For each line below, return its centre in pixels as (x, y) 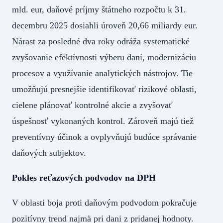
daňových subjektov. (49, 153)
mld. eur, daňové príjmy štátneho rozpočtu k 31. (99, 10)
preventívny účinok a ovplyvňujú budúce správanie (104, 137)
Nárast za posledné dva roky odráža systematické (101, 42)
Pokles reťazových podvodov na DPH (84, 178)
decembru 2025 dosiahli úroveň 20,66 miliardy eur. (105, 26)
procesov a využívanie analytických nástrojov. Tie (102, 73)
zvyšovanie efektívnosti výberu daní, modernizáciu (104, 57)
